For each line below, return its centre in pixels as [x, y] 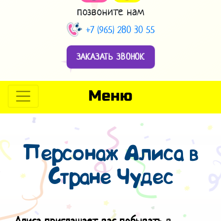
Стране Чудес [110, 178]
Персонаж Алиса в [110, 155]
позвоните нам [110, 11]
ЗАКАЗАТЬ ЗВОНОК [110, 56]
